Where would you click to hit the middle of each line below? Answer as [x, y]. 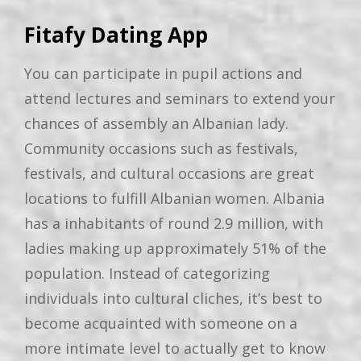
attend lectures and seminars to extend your [180, 98]
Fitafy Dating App [116, 34]
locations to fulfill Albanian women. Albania [174, 198]
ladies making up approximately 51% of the [175, 248]
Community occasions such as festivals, [161, 148]
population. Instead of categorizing [147, 273]
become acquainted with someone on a [161, 323]
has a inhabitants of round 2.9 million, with [174, 223]
